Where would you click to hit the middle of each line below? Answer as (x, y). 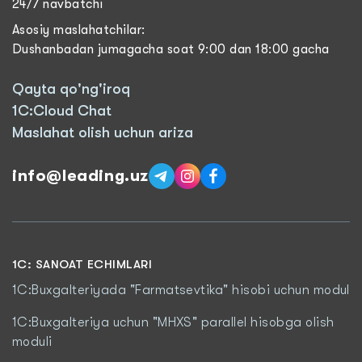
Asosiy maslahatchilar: (79, 30)
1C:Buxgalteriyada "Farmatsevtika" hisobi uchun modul (181, 290)
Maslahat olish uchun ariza (103, 133)
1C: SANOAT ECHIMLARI (82, 264)
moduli (32, 342)
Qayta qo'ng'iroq (71, 89)
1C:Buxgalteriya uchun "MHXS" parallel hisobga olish (173, 322)
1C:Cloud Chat (62, 111)
